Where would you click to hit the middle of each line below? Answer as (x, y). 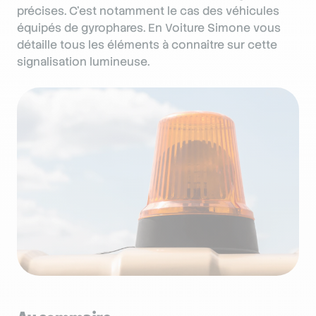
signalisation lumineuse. (83, 62)
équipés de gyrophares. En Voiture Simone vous (149, 28)
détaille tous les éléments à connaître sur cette (147, 45)
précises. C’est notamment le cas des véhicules (148, 11)
